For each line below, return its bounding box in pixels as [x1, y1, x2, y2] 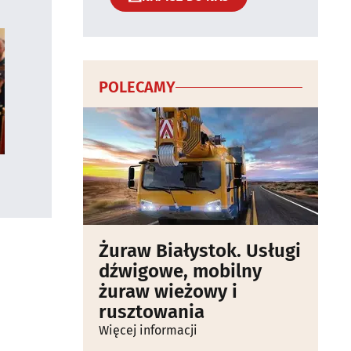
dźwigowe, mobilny [99, 260, 262, 282]
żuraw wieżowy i [99, 280, 237, 302]
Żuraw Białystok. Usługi [99, 240, 301, 262]
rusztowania [99, 301, 204, 323]
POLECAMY [99, 78, 175, 96]
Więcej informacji [99, 323, 197, 338]
